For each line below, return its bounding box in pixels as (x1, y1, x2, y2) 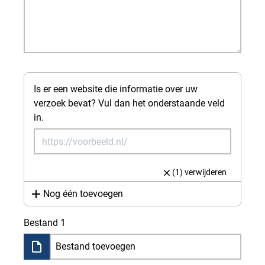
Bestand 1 (24, 217, 66, 228)
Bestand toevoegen (56, 241, 135, 252)
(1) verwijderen (172, 167, 227, 177)
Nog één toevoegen (43, 188, 123, 199)
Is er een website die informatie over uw (34, 83, 198, 95)
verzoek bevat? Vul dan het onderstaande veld (34, 98, 225, 109)
